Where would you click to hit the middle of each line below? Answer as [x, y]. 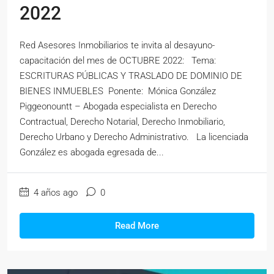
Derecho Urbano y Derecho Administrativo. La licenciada [134, 137]
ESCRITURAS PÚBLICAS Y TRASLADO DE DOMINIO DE [131, 76]
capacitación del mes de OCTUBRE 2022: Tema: [118, 60]
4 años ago [54, 192]
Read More [137, 225]
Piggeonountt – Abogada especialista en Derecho [118, 106]
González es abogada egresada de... [92, 152]
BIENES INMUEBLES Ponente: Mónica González [118, 91]
